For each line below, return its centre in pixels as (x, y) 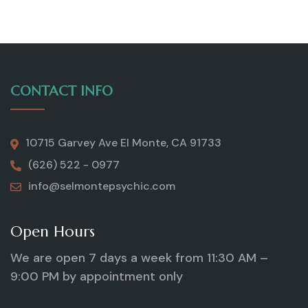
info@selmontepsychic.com (102, 186)
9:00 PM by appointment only (97, 276)
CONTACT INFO (62, 91)
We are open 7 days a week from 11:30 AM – (139, 257)
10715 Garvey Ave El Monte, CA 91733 (123, 143)
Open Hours (53, 231)
